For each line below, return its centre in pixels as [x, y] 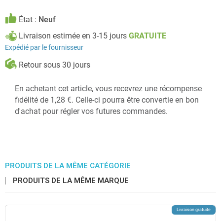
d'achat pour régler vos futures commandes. [91, 111]
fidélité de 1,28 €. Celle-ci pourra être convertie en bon [107, 100]
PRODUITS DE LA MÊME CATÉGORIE [68, 166]
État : [28, 19]
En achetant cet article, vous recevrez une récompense [108, 89]
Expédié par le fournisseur [44, 47]
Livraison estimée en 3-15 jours [74, 36]
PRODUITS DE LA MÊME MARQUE [71, 180]
